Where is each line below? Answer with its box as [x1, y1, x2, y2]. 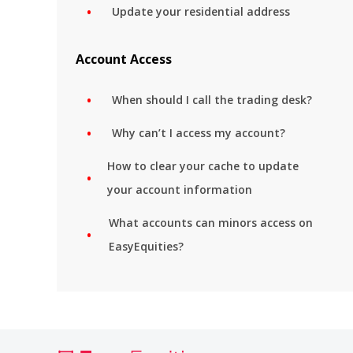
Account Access [76, 50, 172, 68]
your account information [106, 182, 252, 197]
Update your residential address [112, 4, 290, 19]
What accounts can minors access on [108, 215, 313, 230]
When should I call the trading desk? [112, 92, 312, 107]
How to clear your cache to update [106, 158, 299, 173]
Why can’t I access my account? [112, 125, 285, 140]
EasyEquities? [108, 239, 184, 254]
